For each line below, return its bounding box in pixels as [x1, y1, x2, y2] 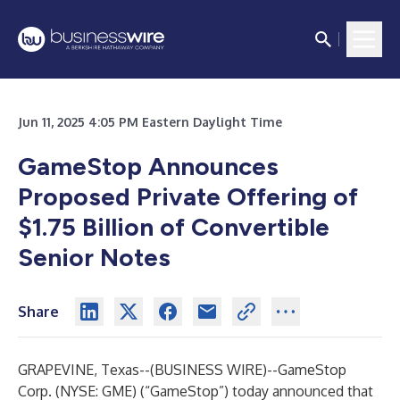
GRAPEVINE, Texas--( [18, 361, 154, 379]
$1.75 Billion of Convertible [18, 212, 329, 242]
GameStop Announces [18, 151, 279, 181]
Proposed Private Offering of [18, 181, 358, 212]
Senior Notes [18, 242, 171, 272]
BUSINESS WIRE [154, 361, 262, 379]
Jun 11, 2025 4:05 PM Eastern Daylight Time [18, 114, 282, 129]
